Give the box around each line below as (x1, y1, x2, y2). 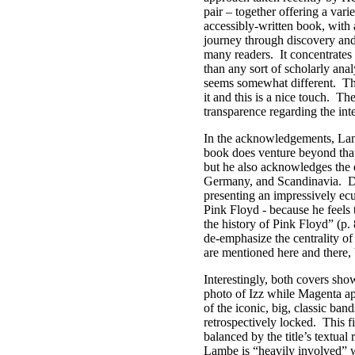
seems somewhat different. (204, 76, 336, 90)
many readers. (204, 48, 273, 61)
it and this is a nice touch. (204, 90, 330, 104)
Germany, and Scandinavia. (204, 174, 342, 188)
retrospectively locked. (204, 315, 316, 329)
